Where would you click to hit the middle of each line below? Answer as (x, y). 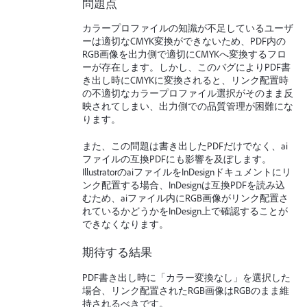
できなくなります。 (125, 224)
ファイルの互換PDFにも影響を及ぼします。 (177, 159)
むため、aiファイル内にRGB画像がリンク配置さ (185, 198)
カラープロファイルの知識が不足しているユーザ (188, 28)
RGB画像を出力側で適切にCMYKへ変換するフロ (184, 54)
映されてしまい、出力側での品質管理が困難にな (188, 107)
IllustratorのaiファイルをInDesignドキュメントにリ (187, 172)
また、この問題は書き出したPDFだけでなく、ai (185, 146)
